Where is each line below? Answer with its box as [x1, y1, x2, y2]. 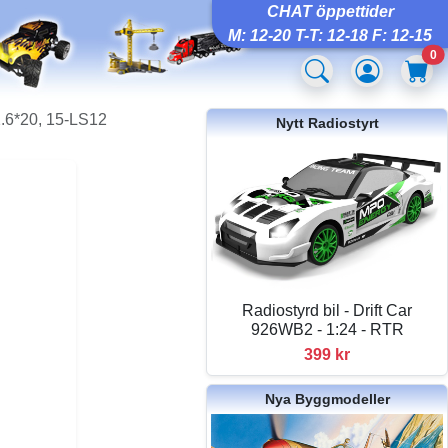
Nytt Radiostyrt [275, 115, 379, 131]
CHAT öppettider [266, 3, 394, 20]
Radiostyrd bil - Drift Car [242, 301, 413, 319]
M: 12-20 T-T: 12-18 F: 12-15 [228, 27, 432, 44]
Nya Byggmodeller [264, 390, 390, 407]
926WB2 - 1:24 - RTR [250, 320, 404, 338]
